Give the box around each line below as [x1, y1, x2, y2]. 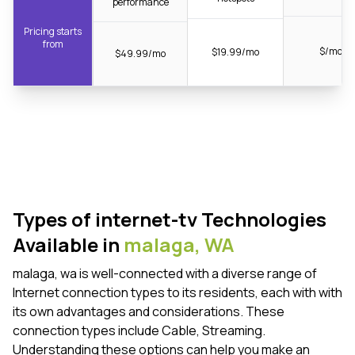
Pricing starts [24, 25, 82, 39]
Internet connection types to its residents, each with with [13, 284, 342, 302]
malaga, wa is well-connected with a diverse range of [13, 265, 317, 283]
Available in [13, 231, 124, 258]
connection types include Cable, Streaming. [13, 322, 265, 340]
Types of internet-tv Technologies [13, 206, 326, 233]
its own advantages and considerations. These [13, 303, 284, 321]
